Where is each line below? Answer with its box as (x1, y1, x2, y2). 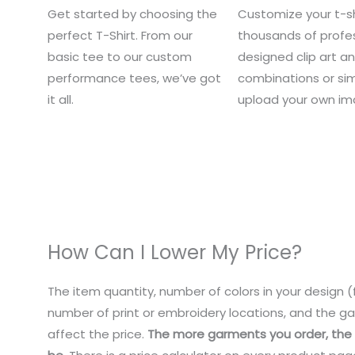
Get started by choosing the (48, 5, 217, 22)
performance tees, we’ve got (48, 69, 221, 86)
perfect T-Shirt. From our (48, 26, 193, 44)
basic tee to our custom (48, 48, 192, 65)
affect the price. (48, 326, 147, 343)
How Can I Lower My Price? (48, 239, 302, 267)
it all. (48, 90, 74, 108)
